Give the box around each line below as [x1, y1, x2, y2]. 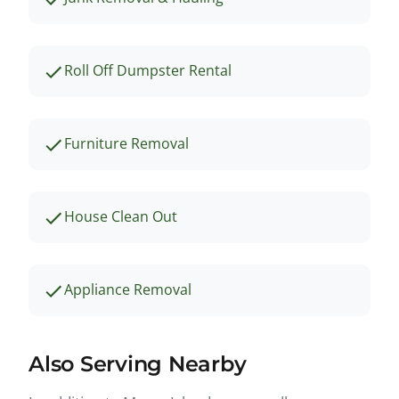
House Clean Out [64, 206, 177, 226]
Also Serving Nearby [28, 350, 247, 377]
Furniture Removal [64, 133, 189, 153]
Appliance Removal [64, 279, 191, 299]
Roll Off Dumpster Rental [64, 60, 232, 80]
